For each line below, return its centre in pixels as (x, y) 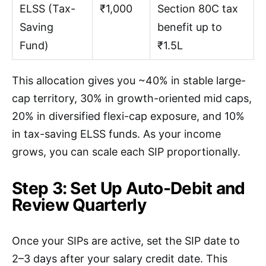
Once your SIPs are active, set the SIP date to (126, 241)
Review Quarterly (79, 205)
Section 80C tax (198, 9)
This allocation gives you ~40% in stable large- (129, 81)
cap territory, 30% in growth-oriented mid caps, (132, 99)
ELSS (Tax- (47, 9)
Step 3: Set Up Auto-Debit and (129, 189)
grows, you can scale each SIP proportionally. (126, 152)
